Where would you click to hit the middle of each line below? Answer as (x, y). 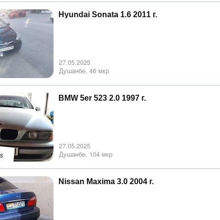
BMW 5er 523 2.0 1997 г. (102, 98)
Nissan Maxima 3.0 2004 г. (106, 181)
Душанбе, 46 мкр (84, 70)
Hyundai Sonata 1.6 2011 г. (108, 14)
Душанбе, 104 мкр (86, 154)
